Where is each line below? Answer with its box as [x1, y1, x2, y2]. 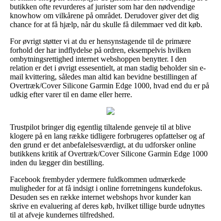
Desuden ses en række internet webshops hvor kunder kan [10, 192, 191, 201]
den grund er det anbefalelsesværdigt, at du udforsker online [10, 140, 196, 149]
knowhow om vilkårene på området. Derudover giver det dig [10, 11, 199, 20]
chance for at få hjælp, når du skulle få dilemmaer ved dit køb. [10, 20, 202, 29]
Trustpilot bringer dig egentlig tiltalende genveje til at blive [10, 122, 191, 131]
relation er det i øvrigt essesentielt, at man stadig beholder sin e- [10, 63, 206, 72]
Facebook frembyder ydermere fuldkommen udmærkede [10, 175, 185, 184]
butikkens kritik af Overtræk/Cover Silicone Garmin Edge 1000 [10, 149, 208, 158]
